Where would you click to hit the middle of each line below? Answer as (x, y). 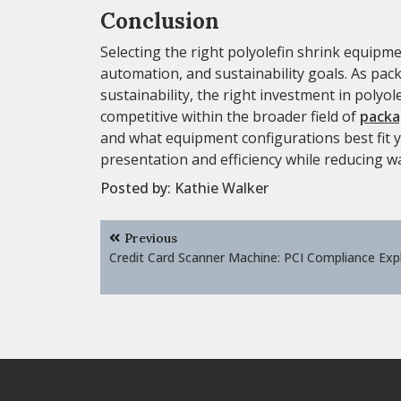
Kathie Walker (222, 188)
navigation (154, 256)
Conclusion (160, 21)
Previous (151, 238)
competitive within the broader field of (230, 116)
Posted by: (137, 188)
